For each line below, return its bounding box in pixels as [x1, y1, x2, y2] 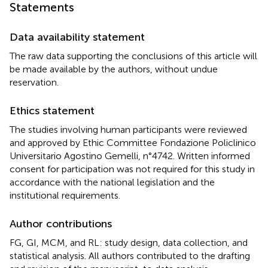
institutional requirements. [10, 190, 120, 202]
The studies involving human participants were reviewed [10, 124, 247, 136]
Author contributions [10, 217, 112, 231]
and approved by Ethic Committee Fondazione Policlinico [10, 137, 256, 149]
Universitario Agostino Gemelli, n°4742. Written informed [10, 150, 250, 162]
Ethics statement [10, 104, 95, 118]
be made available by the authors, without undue [10, 63, 218, 75]
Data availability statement [10, 31, 145, 44]
